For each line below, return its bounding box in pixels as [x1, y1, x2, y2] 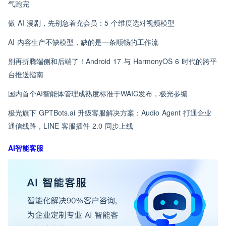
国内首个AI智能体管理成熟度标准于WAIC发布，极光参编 [8, 88, 188, 98]
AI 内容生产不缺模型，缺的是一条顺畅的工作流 [8, 37, 158, 47]
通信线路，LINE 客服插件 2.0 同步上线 [8, 121, 133, 131]
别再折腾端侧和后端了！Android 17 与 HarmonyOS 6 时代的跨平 [8, 56, 217, 66]
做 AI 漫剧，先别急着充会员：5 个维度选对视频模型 [8, 18, 175, 28]
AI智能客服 [8, 143, 43, 153]
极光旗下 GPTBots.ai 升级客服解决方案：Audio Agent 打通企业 [8, 107, 211, 118]
